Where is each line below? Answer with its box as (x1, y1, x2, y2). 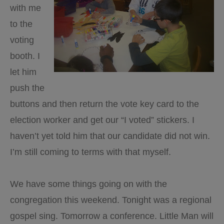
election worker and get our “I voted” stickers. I (10, 115, 194, 125)
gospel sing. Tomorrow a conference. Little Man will (10, 211, 213, 221)
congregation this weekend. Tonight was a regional (10, 195, 211, 205)
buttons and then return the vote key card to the (10, 99, 199, 109)
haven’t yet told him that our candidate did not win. (10, 131, 210, 141)
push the (10, 83, 44, 93)
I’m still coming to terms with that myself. (10, 147, 173, 157)
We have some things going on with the (10, 179, 167, 189)
